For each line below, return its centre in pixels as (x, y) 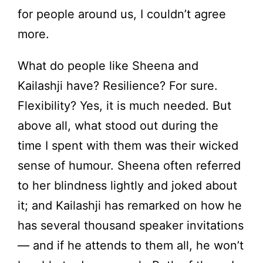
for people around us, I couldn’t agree (122, 14)
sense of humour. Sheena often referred (129, 166)
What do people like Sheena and (108, 66)
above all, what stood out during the (118, 126)
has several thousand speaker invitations (131, 226)
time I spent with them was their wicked (128, 146)
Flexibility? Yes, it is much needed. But (124, 106)
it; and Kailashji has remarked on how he (130, 206)
